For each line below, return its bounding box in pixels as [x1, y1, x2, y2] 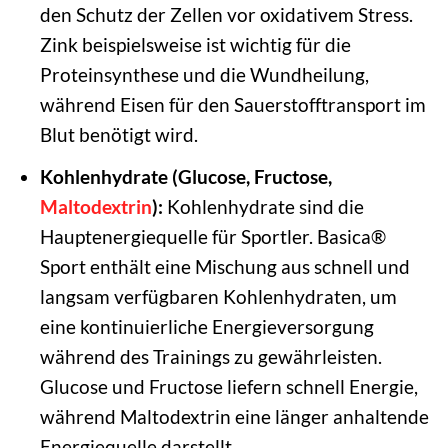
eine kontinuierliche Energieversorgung [39, 314, 374, 338]
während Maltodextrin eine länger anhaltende [39, 404, 429, 428]
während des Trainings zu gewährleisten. [39, 344, 382, 368]
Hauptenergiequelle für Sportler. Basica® [39, 224, 386, 248]
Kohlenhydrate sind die [162, 194, 364, 218]
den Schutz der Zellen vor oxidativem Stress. [39, 3, 413, 26]
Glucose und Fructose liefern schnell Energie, [39, 374, 418, 398]
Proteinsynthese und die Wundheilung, [39, 63, 369, 86]
